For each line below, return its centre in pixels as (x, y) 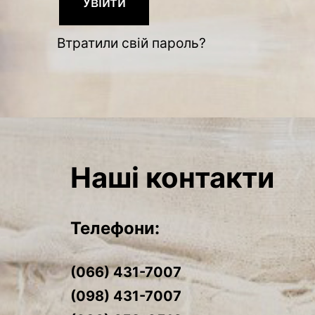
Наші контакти (172, 178)
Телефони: (115, 229)
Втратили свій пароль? (131, 43)
